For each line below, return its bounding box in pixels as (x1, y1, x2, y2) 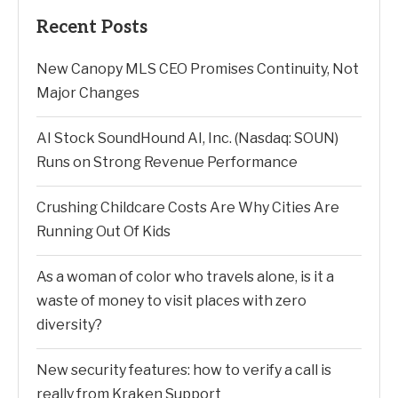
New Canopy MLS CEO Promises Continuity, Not (36, 60, 359, 77)
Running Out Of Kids (36, 222, 171, 240)
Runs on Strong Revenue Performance (36, 153, 298, 171)
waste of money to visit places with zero (36, 291, 306, 309)
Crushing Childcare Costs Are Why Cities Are (36, 198, 339, 216)
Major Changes (36, 84, 139, 101)
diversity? (36, 315, 102, 333)
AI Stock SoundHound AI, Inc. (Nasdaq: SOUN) (36, 129, 338, 147)
